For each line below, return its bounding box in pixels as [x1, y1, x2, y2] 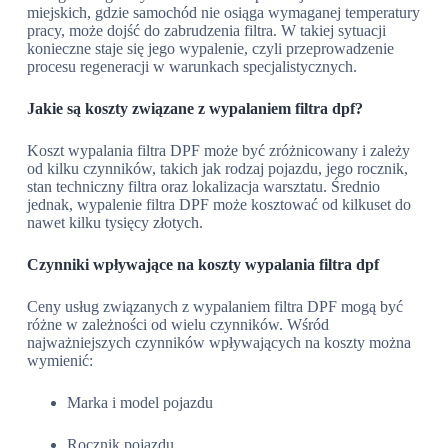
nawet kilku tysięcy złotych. [26, 214, 203, 231]
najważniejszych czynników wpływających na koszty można [26, 334, 411, 351]
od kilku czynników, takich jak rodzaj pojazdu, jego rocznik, [26, 160, 408, 177]
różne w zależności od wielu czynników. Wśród [26, 316, 329, 333]
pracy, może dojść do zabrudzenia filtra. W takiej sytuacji [26, 22, 386, 39]
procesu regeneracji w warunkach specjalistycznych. [26, 58, 357, 75]
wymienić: [26, 352, 93, 369]
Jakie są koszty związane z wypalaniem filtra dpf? [26, 100, 363, 117]
